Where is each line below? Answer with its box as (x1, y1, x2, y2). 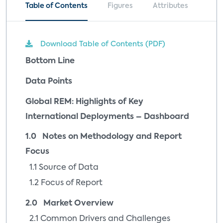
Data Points (25, 78, 72, 86)
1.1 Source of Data (29, 163, 99, 172)
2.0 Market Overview (25, 199, 113, 208)
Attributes (153, 2, 188, 9)
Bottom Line (25, 57, 75, 66)
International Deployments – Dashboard (25, 112, 189, 121)
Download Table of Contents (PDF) (40, 40, 165, 48)
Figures (108, 2, 133, 9)
